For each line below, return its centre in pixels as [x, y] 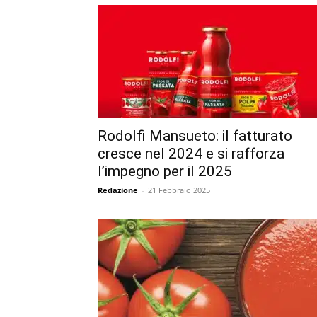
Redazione [118, 190]
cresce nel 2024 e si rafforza [191, 153]
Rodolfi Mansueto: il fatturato [195, 136]
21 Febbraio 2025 [179, 190]
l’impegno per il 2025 [165, 171]
